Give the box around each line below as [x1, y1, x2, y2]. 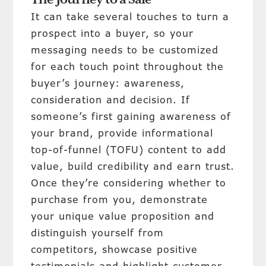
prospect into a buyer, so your [31, 27, 194, 40]
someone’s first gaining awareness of [31, 110, 232, 123]
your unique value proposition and [31, 210, 215, 223]
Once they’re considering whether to [31, 176, 227, 189]
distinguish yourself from [31, 226, 164, 239]
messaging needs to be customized [31, 43, 219, 56]
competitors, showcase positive [31, 243, 198, 256]
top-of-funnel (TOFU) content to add [31, 143, 227, 156]
